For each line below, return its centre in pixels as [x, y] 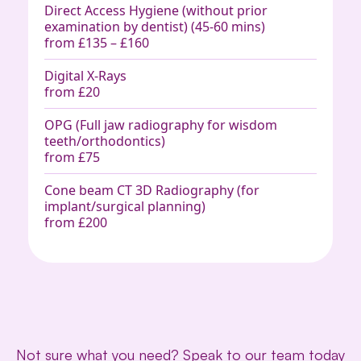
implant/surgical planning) [125, 206]
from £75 [72, 157]
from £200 [76, 222]
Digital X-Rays [85, 75]
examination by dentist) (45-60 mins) [155, 26]
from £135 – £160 [97, 42]
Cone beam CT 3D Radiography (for [152, 190]
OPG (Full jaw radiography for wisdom [161, 124]
